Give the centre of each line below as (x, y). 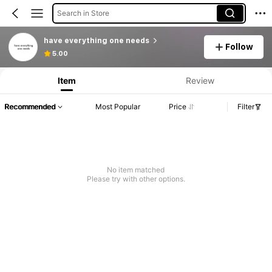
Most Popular (118, 107)
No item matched (136, 170)
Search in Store (83, 13)
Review (200, 80)
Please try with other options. (136, 179)
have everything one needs (96, 40)
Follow (240, 46)
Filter (246, 107)
